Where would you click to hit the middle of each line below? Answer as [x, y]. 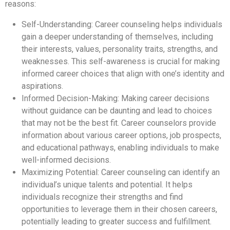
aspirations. [42, 86]
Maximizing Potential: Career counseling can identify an [121, 172]
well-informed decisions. [66, 160]
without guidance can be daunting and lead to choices [117, 110]
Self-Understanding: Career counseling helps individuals [122, 24]
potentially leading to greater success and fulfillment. [117, 221]
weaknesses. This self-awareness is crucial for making [121, 61]
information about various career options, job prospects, [121, 135]
